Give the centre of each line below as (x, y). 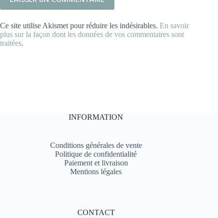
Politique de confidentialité (96, 154)
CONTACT (96, 212)
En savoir (174, 26)
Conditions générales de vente (96, 145)
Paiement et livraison (96, 163)
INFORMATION (96, 117)
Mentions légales (96, 172)
